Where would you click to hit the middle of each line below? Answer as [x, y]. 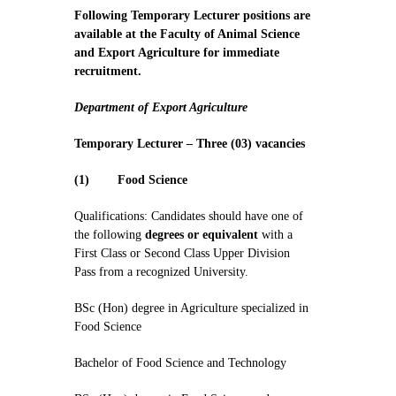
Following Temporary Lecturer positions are [192, 15]
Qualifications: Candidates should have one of [189, 216]
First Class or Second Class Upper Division [182, 253]
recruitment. [108, 71]
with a [275, 235]
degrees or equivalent [202, 235]
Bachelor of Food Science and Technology [180, 363]
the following [110, 235]
